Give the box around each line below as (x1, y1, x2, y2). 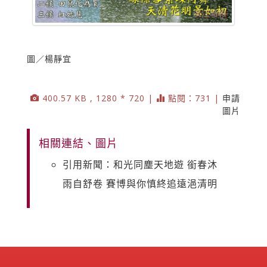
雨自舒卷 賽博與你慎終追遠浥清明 (63, 177, 218, 191)
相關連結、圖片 (39, 136, 118, 151)
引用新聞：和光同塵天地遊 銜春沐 (63, 158, 218, 172)
